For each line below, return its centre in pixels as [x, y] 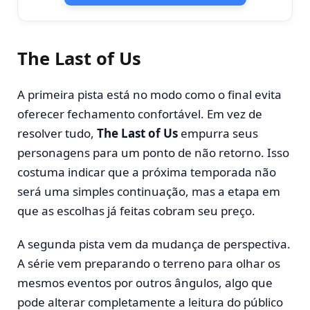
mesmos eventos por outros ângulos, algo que [145, 282]
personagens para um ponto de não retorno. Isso [153, 152]
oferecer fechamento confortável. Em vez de [140, 113]
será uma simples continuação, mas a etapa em [149, 191]
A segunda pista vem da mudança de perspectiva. [154, 244]
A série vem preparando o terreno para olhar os [149, 263]
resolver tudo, [57, 133]
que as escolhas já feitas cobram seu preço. [136, 210]
